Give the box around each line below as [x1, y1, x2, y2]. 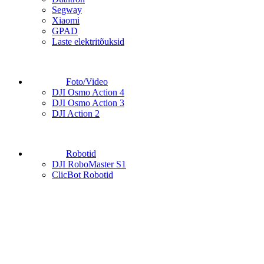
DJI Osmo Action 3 [52, 97, 124, 108]
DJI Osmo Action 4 [52, 87, 124, 97]
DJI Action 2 [52, 108, 100, 118]
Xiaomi [52, 15, 80, 25]
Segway [52, 4, 82, 15]
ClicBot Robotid [52, 169, 113, 180]
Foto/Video [66, 76, 108, 87]
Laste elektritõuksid [52, 36, 124, 47]
